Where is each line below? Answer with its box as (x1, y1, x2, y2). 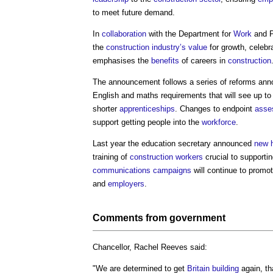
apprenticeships (119, 104, 175, 113)
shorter (93, 104, 119, 113)
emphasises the (93, 55, 151, 65)
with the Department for (146, 29, 233, 38)
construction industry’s (106, 42, 186, 52)
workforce (202, 117, 236, 127)
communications (93, 165, 151, 175)
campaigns (153, 165, 191, 175)
